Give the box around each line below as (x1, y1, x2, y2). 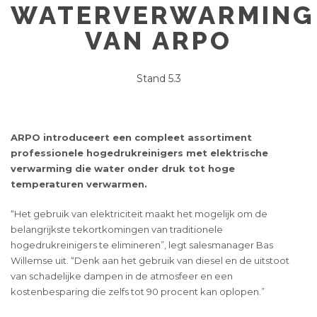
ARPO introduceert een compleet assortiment (11, 132, 252, 144)
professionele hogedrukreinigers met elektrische (11, 147, 268, 159)
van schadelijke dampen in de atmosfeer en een (11, 270, 233, 282)
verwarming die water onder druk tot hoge (11, 163, 235, 175)
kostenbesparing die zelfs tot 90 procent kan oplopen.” (11, 286, 265, 298)
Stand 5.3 (136, 72, 181, 86)
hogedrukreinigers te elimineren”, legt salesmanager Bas (11, 239, 273, 251)
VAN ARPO (85, 25, 232, 56)
